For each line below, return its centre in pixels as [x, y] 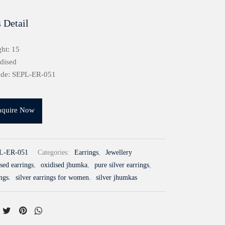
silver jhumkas [117, 177]
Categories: [54, 153]
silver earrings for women [52, 177]
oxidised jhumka [64, 165]
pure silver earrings [122, 165]
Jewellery [119, 153]
